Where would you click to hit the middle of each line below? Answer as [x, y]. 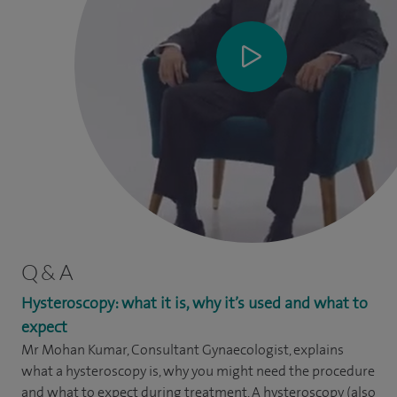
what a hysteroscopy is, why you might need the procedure [198, 371]
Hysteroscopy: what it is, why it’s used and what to [195, 303]
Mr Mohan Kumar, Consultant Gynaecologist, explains [183, 350]
